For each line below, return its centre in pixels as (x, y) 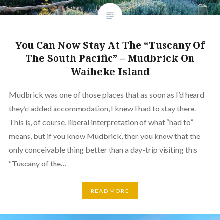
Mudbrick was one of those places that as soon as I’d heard (106, 94)
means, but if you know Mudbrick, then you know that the (104, 136)
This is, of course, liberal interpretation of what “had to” (101, 122)
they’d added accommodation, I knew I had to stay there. (102, 108)
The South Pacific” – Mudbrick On (110, 58)
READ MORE (110, 191)
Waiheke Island (110, 71)
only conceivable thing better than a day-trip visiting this (103, 149)
